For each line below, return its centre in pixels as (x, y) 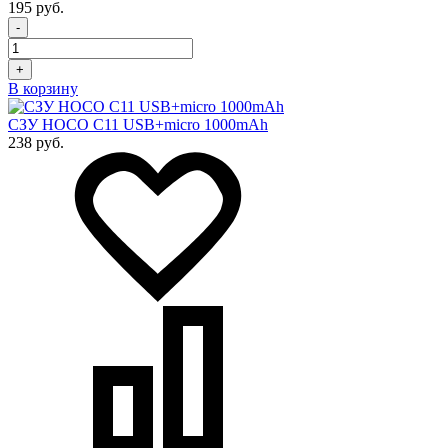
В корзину (43, 89)
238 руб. (36, 143)
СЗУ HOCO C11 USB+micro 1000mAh (138, 125)
